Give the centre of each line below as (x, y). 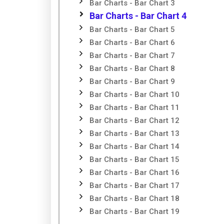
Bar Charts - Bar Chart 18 (134, 198)
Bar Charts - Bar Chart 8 (132, 68)
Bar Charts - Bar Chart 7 (132, 55)
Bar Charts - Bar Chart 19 (134, 211)
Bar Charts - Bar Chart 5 (132, 29)
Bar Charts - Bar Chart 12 (134, 120)
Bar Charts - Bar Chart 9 (132, 81)
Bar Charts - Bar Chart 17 (134, 185)
